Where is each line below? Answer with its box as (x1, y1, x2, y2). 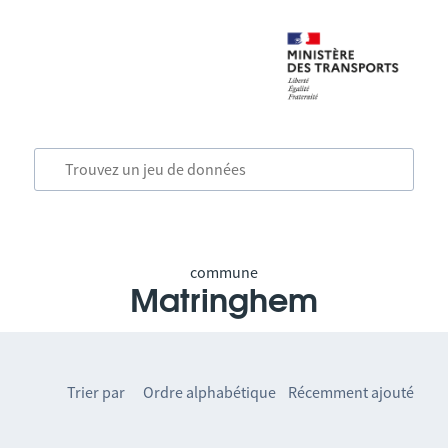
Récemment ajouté (288, 382, 415, 402)
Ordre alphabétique (143, 382, 277, 402)
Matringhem (129, 286, 318, 318)
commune (189, 262, 258, 282)
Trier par (67, 382, 126, 402)
